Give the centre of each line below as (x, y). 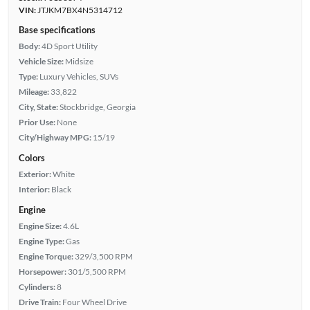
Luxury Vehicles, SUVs (79, 76)
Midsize (79, 61)
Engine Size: (40, 226)
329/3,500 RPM (103, 256)
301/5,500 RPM (97, 271)
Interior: (34, 189)
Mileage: (34, 91)
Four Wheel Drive (94, 302)
